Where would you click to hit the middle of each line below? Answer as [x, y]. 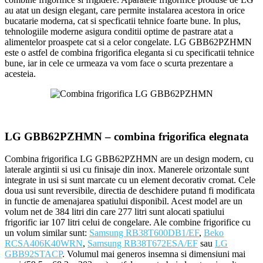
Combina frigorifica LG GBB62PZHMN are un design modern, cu [129, 159]
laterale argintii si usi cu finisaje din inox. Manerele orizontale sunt [127, 170]
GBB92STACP [33, 254]
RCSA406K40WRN [44, 244]
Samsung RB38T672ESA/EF [143, 244]
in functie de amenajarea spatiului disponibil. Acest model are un [124, 201]
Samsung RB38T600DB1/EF [144, 233]
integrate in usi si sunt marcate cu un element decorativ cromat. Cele [130, 180]
